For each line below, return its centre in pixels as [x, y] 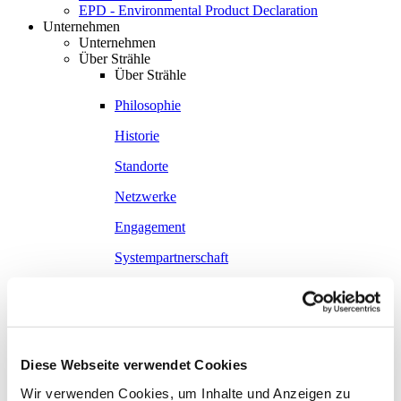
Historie [137, 135]
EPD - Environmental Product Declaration [198, 10]
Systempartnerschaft [171, 257]
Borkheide [144, 364]
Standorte [141, 166]
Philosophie [148, 105]
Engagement [150, 226]
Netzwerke [145, 196]
